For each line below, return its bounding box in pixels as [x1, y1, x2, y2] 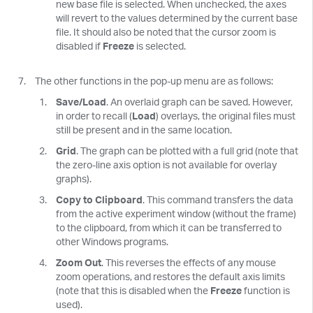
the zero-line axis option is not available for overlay [56, 158, 277, 170]
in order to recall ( [56, 109, 132, 122]
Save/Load [56, 95, 106, 108]
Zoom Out [56, 256, 101, 268]
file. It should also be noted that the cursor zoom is [56, 25, 276, 38]
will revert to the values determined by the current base [56, 11, 298, 24]
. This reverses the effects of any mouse [101, 256, 276, 268]
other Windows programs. [56, 235, 168, 247]
